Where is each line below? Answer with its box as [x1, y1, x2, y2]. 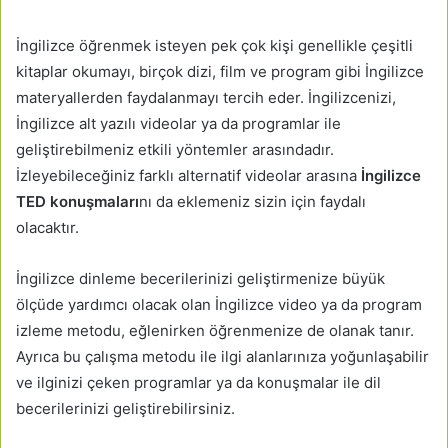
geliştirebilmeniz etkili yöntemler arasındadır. [16, 139, 334, 159]
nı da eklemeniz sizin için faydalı [139, 191, 366, 211]
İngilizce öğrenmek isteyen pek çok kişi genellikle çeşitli [16, 35, 413, 55]
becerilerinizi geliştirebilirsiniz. [16, 398, 235, 418]
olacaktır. [16, 217, 79, 237]
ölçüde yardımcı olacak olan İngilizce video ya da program [16, 294, 422, 314]
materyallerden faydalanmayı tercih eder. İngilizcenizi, [16, 87, 396, 107]
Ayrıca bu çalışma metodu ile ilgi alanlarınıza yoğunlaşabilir [16, 346, 429, 366]
